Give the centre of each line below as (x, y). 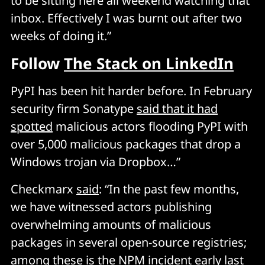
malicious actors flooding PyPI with (150, 126)
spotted (32, 126)
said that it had (177, 108)
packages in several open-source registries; (129, 242)
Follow (37, 63)
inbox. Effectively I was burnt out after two (126, 18)
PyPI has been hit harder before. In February (131, 91)
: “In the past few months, (169, 189)
